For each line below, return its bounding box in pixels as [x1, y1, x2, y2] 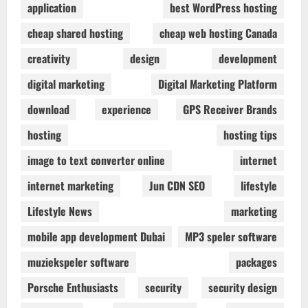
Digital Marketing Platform [158, 76, 277, 93]
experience [101, 101, 151, 118]
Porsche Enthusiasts [27, 279, 118, 296]
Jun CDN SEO [149, 177, 205, 195]
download [27, 101, 69, 118]
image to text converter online [27, 152, 165, 169]
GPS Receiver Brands [183, 101, 277, 118]
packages [236, 254, 277, 271]
